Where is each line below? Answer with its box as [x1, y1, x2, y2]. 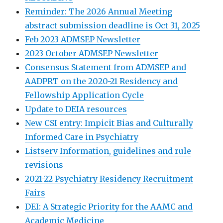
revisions [25, 160, 64, 170]
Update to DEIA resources [25, 104, 127, 114]
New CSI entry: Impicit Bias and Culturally [25, 118, 194, 128]
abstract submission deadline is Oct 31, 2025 [25, 20, 201, 30]
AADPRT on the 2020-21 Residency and [25, 76, 178, 86]
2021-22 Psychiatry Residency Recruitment [25, 174, 194, 184]
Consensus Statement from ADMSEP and [25, 62, 187, 72]
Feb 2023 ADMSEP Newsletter [25, 34, 141, 44]
